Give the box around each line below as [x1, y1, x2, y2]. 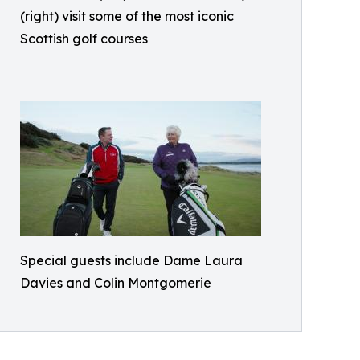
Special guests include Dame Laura [20, 252, 243, 268]
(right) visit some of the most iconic [20, 7, 234, 24]
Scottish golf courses [20, 30, 148, 47]
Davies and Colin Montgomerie [20, 274, 211, 291]
